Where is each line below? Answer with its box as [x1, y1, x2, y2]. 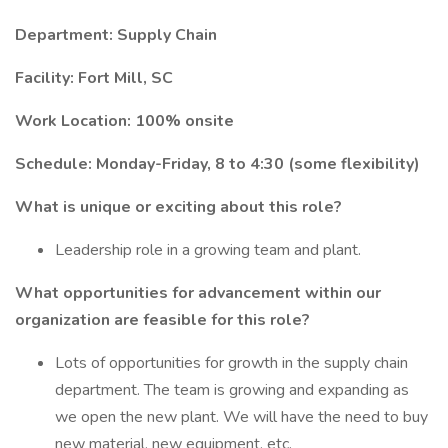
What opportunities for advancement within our [15, 282, 381, 304]
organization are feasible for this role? [15, 309, 310, 331]
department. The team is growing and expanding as [55, 379, 409, 401]
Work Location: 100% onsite [15, 110, 234, 132]
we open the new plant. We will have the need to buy [55, 406, 428, 428]
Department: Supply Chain [15, 24, 217, 46]
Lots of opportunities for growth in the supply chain [55, 352, 408, 374]
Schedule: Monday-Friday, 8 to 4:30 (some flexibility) [15, 153, 420, 175]
